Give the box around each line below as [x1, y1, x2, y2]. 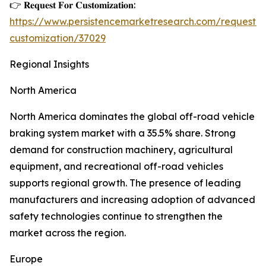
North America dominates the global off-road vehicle [9, 110, 255, 123]
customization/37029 [9, 32, 106, 45]
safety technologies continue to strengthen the [9, 210, 223, 223]
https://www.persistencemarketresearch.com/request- [9, 15, 260, 28]
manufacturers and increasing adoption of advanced [9, 194, 255, 206]
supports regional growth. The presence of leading [9, 177, 241, 189]
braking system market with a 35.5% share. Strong [9, 127, 236, 140]
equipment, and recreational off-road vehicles [9, 160, 223, 173]
